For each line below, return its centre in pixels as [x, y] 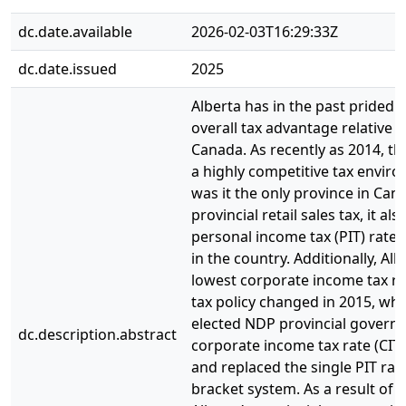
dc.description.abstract [97, 334]
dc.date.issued [68, 69]
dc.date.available [75, 32]
